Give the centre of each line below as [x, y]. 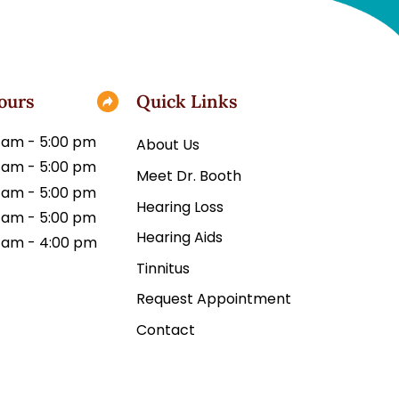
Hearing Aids [180, 238]
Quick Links [187, 101]
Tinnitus [163, 268]
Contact [166, 330]
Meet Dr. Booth [221, 176]
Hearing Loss [180, 207]
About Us [168, 145]
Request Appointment [214, 299]
